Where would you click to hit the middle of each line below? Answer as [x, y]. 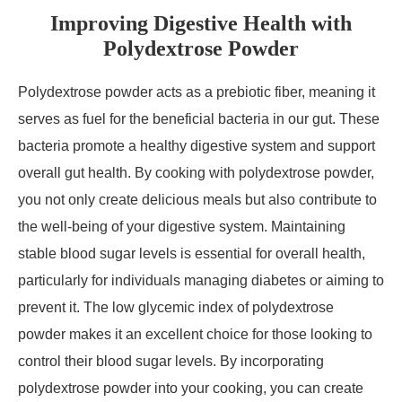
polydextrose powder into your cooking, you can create [191, 388]
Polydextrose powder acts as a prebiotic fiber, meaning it [197, 92]
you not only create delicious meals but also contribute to [197, 200]
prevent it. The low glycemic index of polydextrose [176, 307]
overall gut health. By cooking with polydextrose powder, [196, 173]
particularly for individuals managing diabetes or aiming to [201, 280]
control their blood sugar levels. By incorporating [171, 361]
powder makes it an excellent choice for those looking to [195, 334]
